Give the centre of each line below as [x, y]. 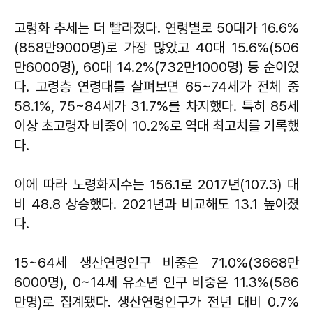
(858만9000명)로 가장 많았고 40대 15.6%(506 [156, 47]
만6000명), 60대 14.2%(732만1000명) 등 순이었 [156, 67]
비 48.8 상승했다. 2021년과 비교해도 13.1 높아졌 [156, 204]
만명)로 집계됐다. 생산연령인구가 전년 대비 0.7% [156, 301]
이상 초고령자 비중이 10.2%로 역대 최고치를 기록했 [156, 125]
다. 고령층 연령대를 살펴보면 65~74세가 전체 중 [156, 86]
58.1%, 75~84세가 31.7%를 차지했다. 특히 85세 [156, 106]
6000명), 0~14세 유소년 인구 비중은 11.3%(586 [156, 282]
